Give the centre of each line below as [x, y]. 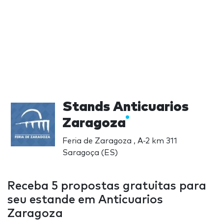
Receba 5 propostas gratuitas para [107, 186]
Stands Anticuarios [125, 107]
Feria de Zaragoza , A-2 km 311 [120, 141]
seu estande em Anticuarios [85, 200]
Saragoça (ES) [90, 152]
